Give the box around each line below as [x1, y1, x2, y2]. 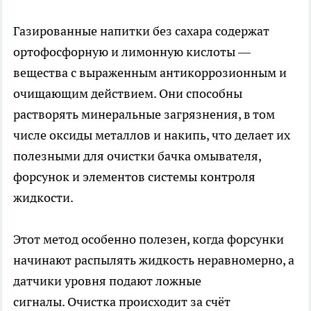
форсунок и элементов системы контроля [13, 168, 255, 185]
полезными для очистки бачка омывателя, [13, 147, 261, 164]
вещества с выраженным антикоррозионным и [13, 64, 287, 81]
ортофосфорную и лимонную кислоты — [13, 43, 251, 60]
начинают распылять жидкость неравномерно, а [13, 251, 294, 268]
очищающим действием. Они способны [13, 85, 242, 101]
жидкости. [13, 189, 74, 205]
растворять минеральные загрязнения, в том [13, 106, 275, 122]
